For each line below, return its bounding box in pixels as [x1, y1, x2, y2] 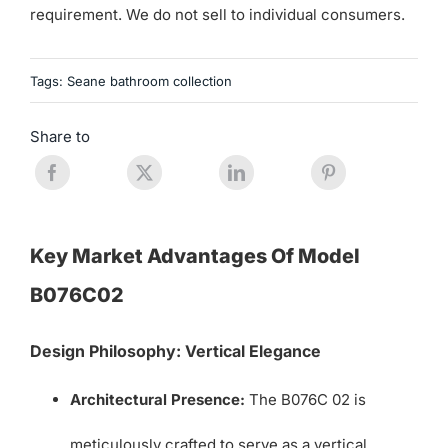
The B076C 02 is [244, 389, 366, 409]
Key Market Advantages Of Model [29, 243, 360, 268]
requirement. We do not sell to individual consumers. [29, 5, 405, 25]
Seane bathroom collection [66, 72, 232, 89]
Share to [29, 127, 90, 147]
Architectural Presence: [69, 389, 245, 409]
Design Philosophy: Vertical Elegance [29, 340, 321, 361]
